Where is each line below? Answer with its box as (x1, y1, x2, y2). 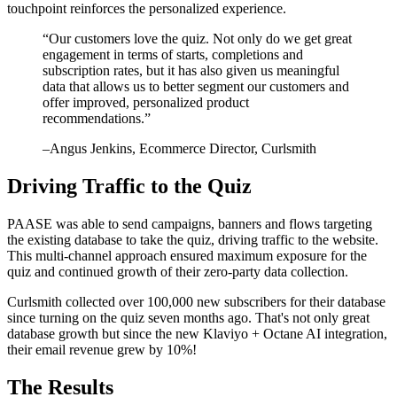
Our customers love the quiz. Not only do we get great (49, 30, 352, 46)
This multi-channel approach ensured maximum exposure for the (7, 247, 367, 263)
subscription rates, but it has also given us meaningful (43, 62, 339, 78)
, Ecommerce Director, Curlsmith (132, 140, 316, 156)
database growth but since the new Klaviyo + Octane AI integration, (7, 325, 387, 341)
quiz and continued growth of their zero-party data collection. (7, 263, 348, 279)
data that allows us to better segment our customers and (43, 78, 349, 94)
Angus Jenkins (50, 140, 132, 156)
